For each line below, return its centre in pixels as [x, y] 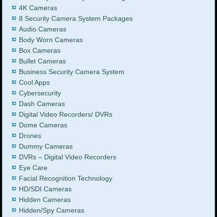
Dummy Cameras [46, 147]
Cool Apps [35, 83]
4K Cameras [38, 8]
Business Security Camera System [72, 72]
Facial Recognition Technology [66, 178]
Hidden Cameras [45, 200]
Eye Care [33, 168]
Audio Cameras [43, 29]
